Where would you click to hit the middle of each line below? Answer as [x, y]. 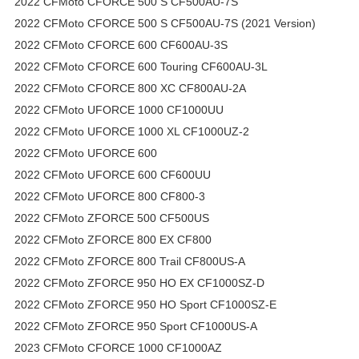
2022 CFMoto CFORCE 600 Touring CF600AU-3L [141, 66]
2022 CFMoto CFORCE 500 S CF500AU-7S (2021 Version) [165, 23]
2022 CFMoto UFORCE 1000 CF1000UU [119, 109]
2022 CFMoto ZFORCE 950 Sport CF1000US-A [136, 326]
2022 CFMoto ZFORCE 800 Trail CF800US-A [130, 261]
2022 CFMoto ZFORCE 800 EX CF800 [113, 239]
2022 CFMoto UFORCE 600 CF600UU [113, 174]
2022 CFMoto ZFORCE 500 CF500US [112, 218]
